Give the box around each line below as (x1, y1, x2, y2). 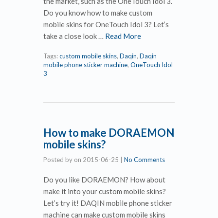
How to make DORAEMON (43, 126, 174, 139)
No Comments (124, 155, 165, 163)
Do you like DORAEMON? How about (43, 175, 165, 184)
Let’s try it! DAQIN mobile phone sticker (43, 198, 172, 207)
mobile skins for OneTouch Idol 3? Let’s (43, 19, 169, 29)
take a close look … (43, 31, 105, 40)
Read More (105, 31, 141, 40)
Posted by (43, 155, 74, 163)
